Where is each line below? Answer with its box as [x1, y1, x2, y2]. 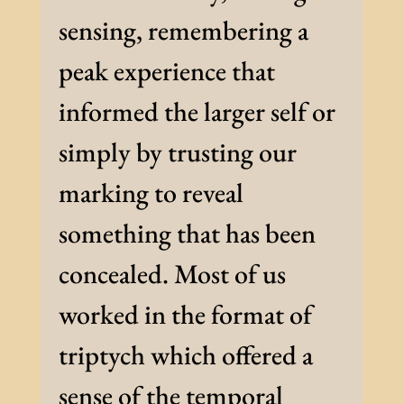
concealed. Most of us [58, 256, 286, 292]
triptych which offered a [58, 337, 313, 373]
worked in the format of [58, 297, 312, 333]
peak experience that [58, 53, 275, 89]
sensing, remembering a [58, 13, 308, 49]
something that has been [58, 216, 316, 252]
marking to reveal [58, 175, 243, 211]
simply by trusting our [58, 134, 297, 170]
